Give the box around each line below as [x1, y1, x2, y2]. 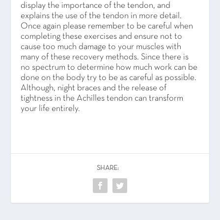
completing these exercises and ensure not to [21, 32, 183, 41]
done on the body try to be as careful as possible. [21, 74, 197, 82]
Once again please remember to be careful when [21, 22, 193, 31]
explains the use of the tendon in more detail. [21, 12, 182, 21]
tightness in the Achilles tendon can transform [21, 94, 184, 103]
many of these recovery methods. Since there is [21, 53, 189, 62]
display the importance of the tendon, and [21, 1, 171, 10]
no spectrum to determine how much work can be [21, 63, 198, 72]
